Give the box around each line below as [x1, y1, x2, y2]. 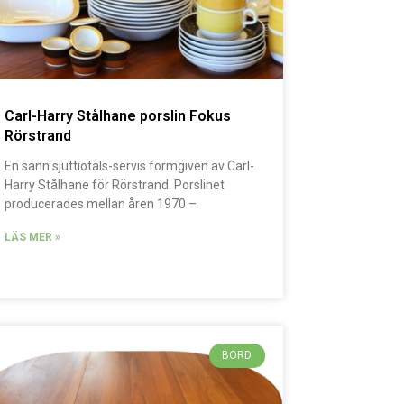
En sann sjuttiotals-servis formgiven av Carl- [5, 159, 255, 174]
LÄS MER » [5, 231, 61, 244]
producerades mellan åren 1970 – [5, 197, 197, 212]
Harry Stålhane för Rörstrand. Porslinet [5, 178, 225, 193]
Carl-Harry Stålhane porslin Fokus [5, 107, 232, 125]
